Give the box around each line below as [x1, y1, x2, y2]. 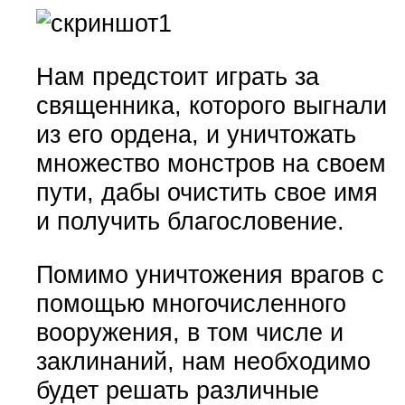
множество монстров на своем [35, 148, 386, 177]
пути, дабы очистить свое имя [35, 177, 378, 206]
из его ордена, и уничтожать [35, 119, 356, 148]
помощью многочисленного [35, 289, 346, 318]
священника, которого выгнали [35, 90, 387, 119]
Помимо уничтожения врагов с [35, 260, 384, 289]
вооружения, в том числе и [35, 318, 344, 347]
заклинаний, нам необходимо [35, 347, 371, 376]
